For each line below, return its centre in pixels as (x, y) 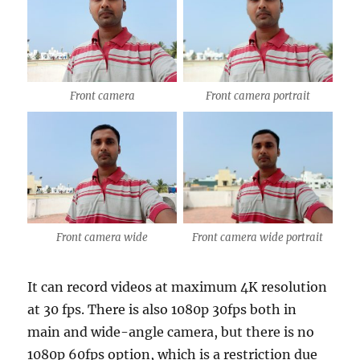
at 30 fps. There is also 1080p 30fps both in (162, 309)
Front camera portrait (258, 96)
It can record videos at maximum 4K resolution (178, 286)
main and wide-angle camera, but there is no (171, 331)
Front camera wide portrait (258, 238)
